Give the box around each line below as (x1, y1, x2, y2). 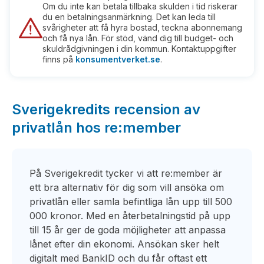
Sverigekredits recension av (12, 101, 200, 118)
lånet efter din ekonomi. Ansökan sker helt (29, 238, 219, 250)
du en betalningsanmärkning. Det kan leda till (42, 12, 216, 22)
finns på (42, 54, 75, 64)
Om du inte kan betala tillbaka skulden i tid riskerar (42, 1, 237, 11)
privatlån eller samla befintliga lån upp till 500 (29, 196, 232, 207)
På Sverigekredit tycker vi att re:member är (29, 167, 222, 179)
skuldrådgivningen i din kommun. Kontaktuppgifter (42, 44, 236, 54)
